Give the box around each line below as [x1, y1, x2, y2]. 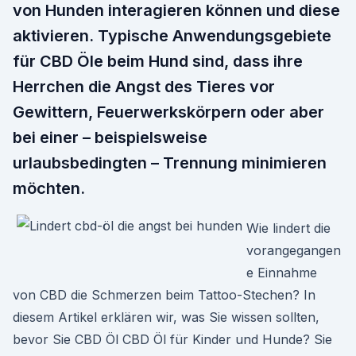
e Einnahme [246, 265, 317, 281]
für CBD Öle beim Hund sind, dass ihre [13, 52, 303, 71]
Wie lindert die [246, 220, 331, 236]
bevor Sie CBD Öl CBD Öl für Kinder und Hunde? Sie [13, 331, 332, 347]
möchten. [13, 179, 85, 198]
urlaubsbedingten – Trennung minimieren [13, 153, 327, 172]
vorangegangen [246, 242, 341, 258]
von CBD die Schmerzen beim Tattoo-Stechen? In [13, 287, 315, 303]
